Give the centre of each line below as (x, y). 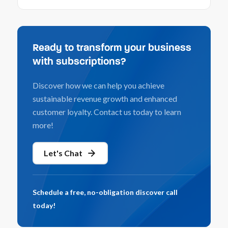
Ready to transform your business (112, 49)
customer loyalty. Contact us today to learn (107, 112)
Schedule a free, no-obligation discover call (105, 192)
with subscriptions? (79, 62)
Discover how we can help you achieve (98, 85)
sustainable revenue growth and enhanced (105, 99)
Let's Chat (63, 153)
